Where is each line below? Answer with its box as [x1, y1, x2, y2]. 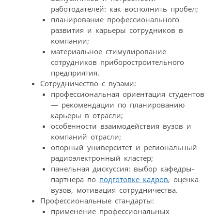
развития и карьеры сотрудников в [51, 25, 183, 35]
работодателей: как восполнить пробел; [51, 4, 198, 14]
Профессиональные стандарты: [40, 196, 154, 206]
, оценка [168, 174, 199, 185]
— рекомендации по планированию [51, 100, 185, 110]
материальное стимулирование [51, 46, 166, 57]
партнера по [51, 174, 99, 185]
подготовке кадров [99, 174, 168, 185]
